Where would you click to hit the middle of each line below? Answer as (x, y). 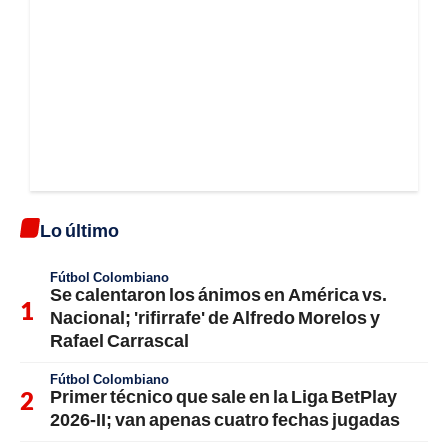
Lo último (79, 229)
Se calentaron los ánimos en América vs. (218, 293)
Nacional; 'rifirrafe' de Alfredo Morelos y (215, 316)
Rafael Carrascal (119, 339)
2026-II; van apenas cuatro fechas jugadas (225, 418)
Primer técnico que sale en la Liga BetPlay (223, 395)
